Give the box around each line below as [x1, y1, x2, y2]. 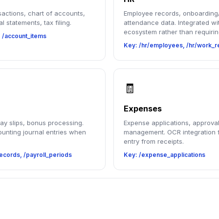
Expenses [124, 104, 162, 113]
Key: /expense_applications [124, 151, 205, 158]
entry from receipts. [124, 137, 184, 145]
